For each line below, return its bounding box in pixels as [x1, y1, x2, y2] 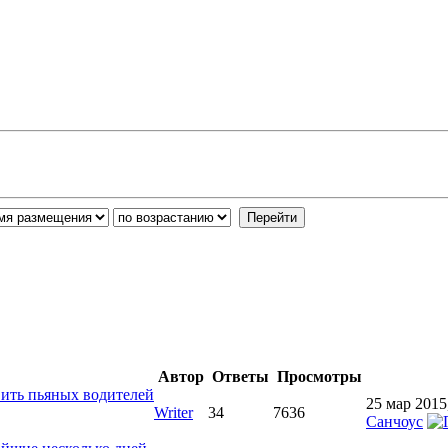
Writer [154, 403, 193, 421]
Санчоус [366, 412, 423, 430]
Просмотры [273, 367, 366, 385]
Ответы [208, 367, 273, 385]
